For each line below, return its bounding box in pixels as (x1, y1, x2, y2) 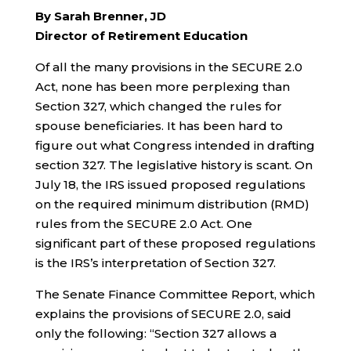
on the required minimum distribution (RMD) (34, 197, 309, 212)
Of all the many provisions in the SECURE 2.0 (34, 60, 302, 74)
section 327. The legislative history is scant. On (34, 157, 313, 172)
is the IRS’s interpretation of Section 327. (34, 255, 276, 270)
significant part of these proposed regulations (34, 236, 316, 251)
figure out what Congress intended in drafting (34, 138, 315, 153)
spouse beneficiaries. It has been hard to (34, 118, 283, 133)
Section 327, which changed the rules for (34, 99, 282, 114)
